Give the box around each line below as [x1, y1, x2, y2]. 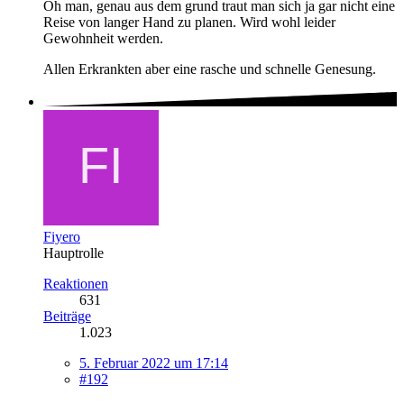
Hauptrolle [43, 245, 104, 261]
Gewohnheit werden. [43, 30, 163, 46]
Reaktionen [43, 276, 108, 291]
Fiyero [43, 229, 80, 244]
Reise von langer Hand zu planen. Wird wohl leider [43, 14, 335, 30]
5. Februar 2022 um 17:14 [79, 355, 228, 371]
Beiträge [43, 308, 91, 324]
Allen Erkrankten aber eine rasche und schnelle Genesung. [43, 60, 376, 77]
